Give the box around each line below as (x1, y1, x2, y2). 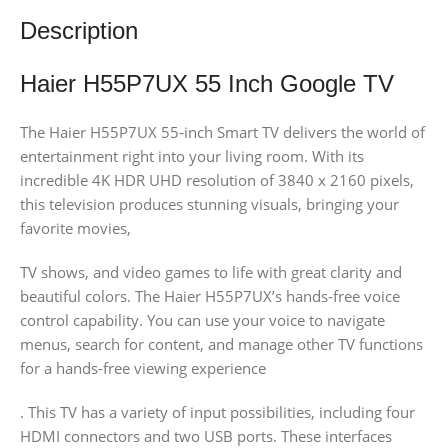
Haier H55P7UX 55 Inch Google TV (20, 70, 394, 98)
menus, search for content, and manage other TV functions (20, 334, 423, 355)
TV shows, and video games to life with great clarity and (20, 262, 402, 283)
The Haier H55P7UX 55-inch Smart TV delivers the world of (20, 122, 425, 143)
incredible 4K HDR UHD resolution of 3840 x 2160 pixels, (20, 170, 414, 191)
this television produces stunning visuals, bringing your (20, 194, 399, 215)
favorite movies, (20, 218, 131, 239)
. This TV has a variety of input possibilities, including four (20, 402, 415, 423)
